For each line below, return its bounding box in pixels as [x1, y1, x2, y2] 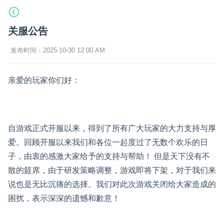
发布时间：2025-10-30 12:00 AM [10, 46, 105, 54]
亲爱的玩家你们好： [8, 76, 80, 84]
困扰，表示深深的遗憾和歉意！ [8, 194, 122, 202]
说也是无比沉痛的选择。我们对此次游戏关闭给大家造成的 [8, 180, 216, 188]
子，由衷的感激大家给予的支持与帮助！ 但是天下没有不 [8, 152, 210, 160]
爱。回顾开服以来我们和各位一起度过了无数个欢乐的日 [8, 138, 208, 146]
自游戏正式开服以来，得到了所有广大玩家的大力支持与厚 [8, 124, 216, 132]
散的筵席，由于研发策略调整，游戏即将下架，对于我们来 [8, 166, 216, 174]
